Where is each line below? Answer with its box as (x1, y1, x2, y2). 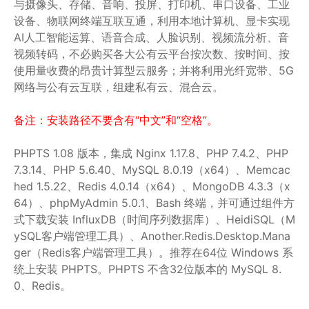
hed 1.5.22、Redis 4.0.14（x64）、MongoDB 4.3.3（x (14, 179, 290, 193)
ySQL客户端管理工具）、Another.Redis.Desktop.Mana (14, 229, 290, 243)
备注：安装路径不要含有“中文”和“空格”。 (14, 113, 218, 127)
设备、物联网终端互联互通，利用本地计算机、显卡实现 (14, 14, 290, 28)
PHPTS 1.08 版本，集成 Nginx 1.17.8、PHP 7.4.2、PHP (14, 146, 288, 160)
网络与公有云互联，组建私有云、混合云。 (14, 80, 223, 94)
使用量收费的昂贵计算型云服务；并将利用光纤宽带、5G (14, 63, 294, 77)
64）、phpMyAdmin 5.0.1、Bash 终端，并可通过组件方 (14, 196, 295, 210)
